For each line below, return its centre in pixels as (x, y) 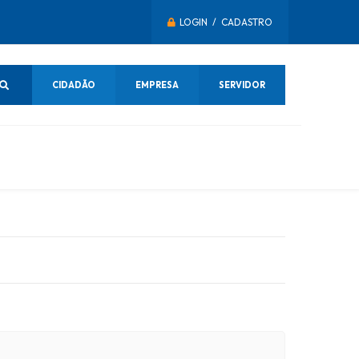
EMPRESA (157, 85)
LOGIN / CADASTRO (226, 22)
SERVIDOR (242, 85)
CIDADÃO (74, 85)
